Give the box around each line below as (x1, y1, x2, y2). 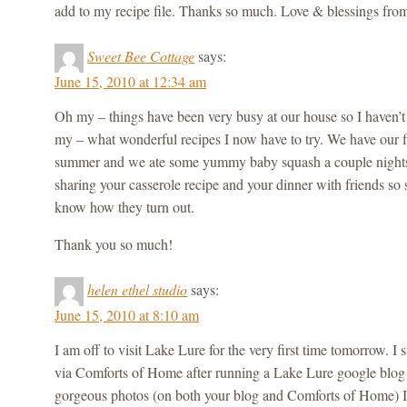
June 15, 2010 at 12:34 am (55, 71, 207, 91)
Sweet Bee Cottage (87, 45, 195, 65)
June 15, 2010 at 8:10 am (55, 304, 200, 324)
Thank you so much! (55, 233, 174, 253)
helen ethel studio (87, 279, 188, 299)
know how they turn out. (55, 196, 195, 216)
